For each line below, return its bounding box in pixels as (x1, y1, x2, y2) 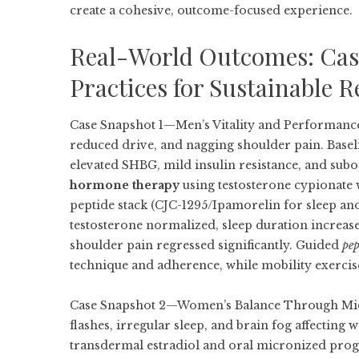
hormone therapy (70, 178, 179, 192)
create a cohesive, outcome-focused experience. (70, 3, 353, 18)
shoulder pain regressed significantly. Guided (70, 238, 342, 252)
